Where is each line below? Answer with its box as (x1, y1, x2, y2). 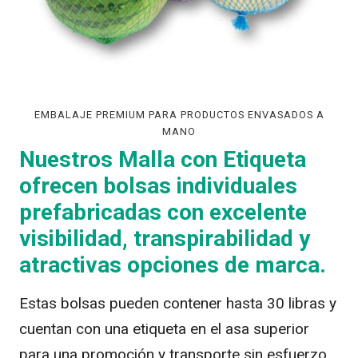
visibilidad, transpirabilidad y (19, 225, 310, 253)
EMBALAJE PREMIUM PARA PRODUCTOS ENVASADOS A (34, 109, 324, 121)
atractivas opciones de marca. (19, 252, 326, 279)
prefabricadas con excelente (19, 199, 307, 226)
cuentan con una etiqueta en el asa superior (19, 320, 309, 339)
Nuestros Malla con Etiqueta (19, 146, 306, 173)
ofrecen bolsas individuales (19, 173, 297, 200)
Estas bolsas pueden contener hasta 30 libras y (19, 294, 336, 313)
